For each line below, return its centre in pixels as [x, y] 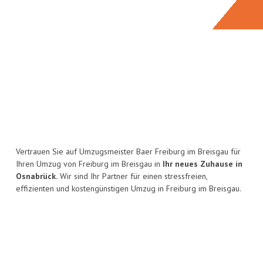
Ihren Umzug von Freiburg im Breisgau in [89, 164]
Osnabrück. [37, 176]
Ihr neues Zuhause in [203, 164]
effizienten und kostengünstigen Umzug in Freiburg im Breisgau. [129, 189]
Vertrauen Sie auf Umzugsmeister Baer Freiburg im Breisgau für [128, 152]
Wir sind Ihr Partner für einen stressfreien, [132, 176]
